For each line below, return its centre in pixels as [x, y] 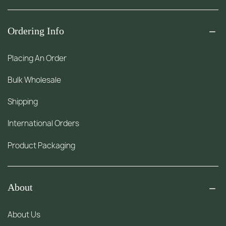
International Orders [44, 124]
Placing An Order [37, 58]
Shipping [23, 102]
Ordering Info [36, 31]
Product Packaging [42, 145]
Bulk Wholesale [35, 80]
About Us [24, 215]
